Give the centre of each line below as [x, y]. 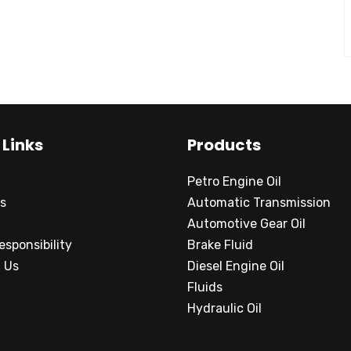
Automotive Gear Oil [246, 224]
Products [224, 145]
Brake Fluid [220, 245]
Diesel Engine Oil [236, 266]
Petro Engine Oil [234, 181]
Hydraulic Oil [224, 308]
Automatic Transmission [259, 203]
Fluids [205, 287]
